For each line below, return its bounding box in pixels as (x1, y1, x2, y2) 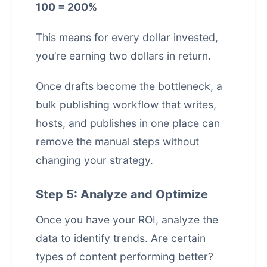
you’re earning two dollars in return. (36, 49, 211, 62)
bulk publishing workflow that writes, (36, 98, 216, 111)
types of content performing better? (36, 250, 213, 263)
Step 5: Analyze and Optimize (36, 187, 208, 201)
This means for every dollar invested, (36, 31, 218, 44)
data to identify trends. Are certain (36, 232, 206, 244)
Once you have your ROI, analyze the (36, 213, 218, 226)
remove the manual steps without (36, 135, 199, 148)
